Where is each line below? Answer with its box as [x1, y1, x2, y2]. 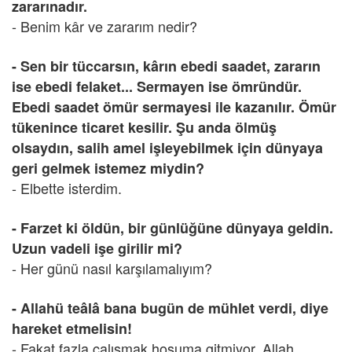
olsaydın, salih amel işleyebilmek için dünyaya [12, 137, 323, 158]
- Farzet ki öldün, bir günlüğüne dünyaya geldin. [12, 218, 333, 238]
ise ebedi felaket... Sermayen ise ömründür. [12, 76, 302, 97]
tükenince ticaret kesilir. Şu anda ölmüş [12, 117, 277, 137]
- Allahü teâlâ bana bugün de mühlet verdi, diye [12, 298, 328, 318]
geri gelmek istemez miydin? [12, 158, 204, 178]
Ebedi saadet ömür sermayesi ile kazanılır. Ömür [12, 97, 336, 117]
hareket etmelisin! [12, 318, 132, 339]
